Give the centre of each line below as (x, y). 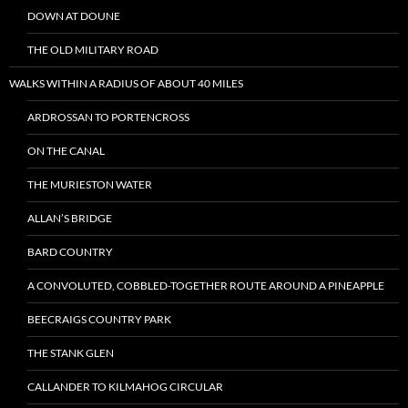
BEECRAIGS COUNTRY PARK (99, 319)
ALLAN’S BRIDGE (70, 218)
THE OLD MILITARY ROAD (93, 50)
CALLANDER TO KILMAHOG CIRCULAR (125, 387)
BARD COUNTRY (70, 252)
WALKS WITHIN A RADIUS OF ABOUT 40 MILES (126, 83)
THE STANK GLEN (71, 353)
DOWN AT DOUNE (74, 16)
